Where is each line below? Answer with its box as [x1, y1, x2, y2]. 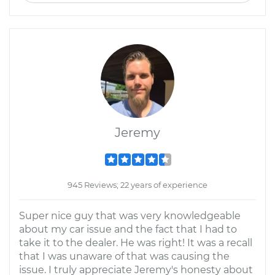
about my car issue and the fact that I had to [19, 223, 237, 235]
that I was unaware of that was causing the [19, 250, 230, 262]
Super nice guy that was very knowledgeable [19, 210, 241, 222]
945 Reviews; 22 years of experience [68, 180, 207, 190]
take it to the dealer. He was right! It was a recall [19, 237, 252, 249]
